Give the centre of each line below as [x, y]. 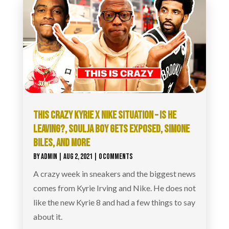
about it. [48, 217]
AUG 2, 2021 [78, 157]
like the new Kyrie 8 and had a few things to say [114, 202]
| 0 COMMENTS [112, 157]
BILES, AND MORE [61, 143]
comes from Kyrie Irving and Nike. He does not [114, 188]
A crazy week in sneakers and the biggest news [114, 174]
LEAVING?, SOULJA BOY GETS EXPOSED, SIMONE [111, 129]
